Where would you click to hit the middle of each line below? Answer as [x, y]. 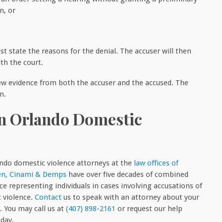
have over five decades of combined [127, 174]
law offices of [156, 163]
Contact [48, 197]
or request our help [149, 208]
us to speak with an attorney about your [130, 197]
